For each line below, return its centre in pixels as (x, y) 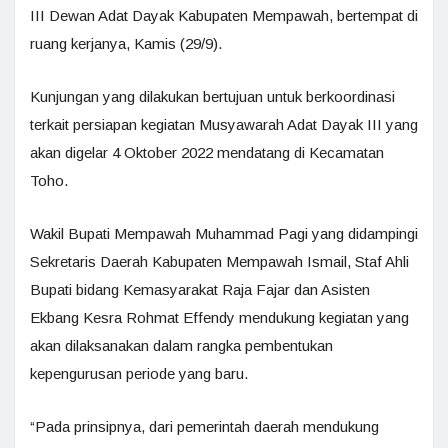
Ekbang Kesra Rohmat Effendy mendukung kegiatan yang (219, 317)
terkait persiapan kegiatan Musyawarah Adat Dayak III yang (224, 124)
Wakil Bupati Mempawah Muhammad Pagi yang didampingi (224, 233)
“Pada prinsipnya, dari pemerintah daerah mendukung (204, 426)
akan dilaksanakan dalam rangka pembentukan (181, 345)
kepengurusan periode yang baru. (139, 373)
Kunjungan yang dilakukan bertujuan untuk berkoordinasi (212, 96)
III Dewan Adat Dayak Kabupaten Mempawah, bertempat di (224, 15)
